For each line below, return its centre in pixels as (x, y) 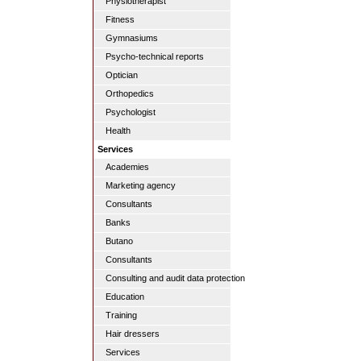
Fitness (120, 19)
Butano (119, 241)
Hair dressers (133, 334)
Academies (127, 167)
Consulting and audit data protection (175, 278)
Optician (122, 75)
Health (118, 131)
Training (121, 315)
